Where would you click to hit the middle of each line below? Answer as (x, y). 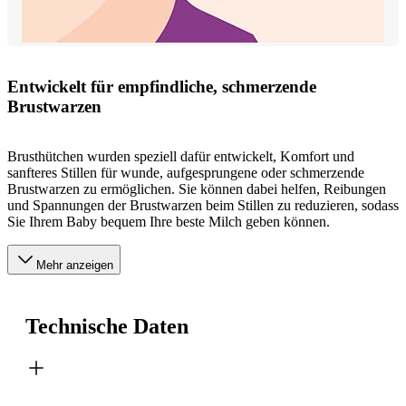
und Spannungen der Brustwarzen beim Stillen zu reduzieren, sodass (203, 206)
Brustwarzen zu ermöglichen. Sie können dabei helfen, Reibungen (197, 189)
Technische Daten (107, 326)
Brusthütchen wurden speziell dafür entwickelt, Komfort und (181, 157)
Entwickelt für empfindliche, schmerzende (162, 87)
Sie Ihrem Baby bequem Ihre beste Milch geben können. (169, 222)
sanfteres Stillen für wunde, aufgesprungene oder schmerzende (186, 173)
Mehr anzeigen (75, 266)
